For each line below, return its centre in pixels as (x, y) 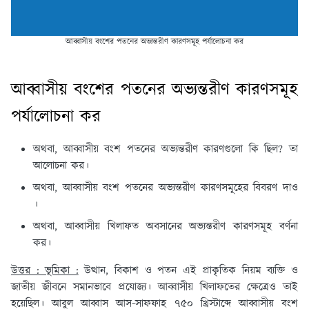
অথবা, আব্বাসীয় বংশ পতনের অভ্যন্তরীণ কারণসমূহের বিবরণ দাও (166, 188)
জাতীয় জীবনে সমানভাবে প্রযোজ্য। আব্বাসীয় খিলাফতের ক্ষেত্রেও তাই (154, 288)
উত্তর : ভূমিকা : (45, 271)
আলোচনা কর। (61, 166)
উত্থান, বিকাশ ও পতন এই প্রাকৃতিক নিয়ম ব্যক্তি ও (188, 271)
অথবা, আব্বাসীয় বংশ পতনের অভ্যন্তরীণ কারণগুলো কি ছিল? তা (166, 150)
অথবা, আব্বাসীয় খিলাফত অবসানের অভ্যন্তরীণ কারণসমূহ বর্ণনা (166, 227)
